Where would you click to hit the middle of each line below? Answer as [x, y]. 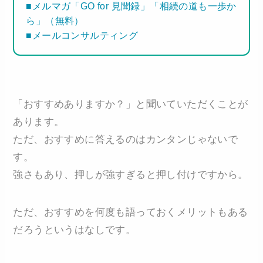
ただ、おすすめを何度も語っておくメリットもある [131, 213]
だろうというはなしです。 [75, 230]
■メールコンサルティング [82, 36]
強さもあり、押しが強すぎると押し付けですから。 [131, 175]
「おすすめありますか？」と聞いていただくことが [131, 104]
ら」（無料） [55, 21]
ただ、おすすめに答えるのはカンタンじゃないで [126, 140]
